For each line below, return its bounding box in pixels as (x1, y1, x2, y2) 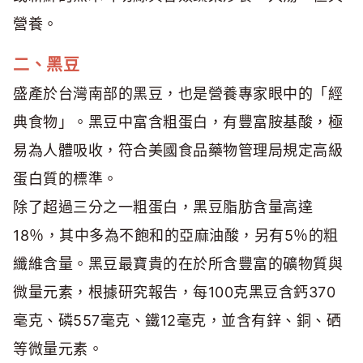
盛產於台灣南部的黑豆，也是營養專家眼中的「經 (13, 85, 343, 103)
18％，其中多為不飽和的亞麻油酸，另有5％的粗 (13, 227, 339, 245)
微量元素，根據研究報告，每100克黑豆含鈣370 (13, 284, 335, 301)
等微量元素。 (13, 340, 103, 358)
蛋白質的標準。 (13, 170, 118, 188)
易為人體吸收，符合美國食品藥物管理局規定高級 (13, 142, 343, 160)
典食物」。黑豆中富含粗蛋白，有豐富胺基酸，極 (13, 113, 343, 131)
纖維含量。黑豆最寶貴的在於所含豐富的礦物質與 (13, 255, 343, 273)
